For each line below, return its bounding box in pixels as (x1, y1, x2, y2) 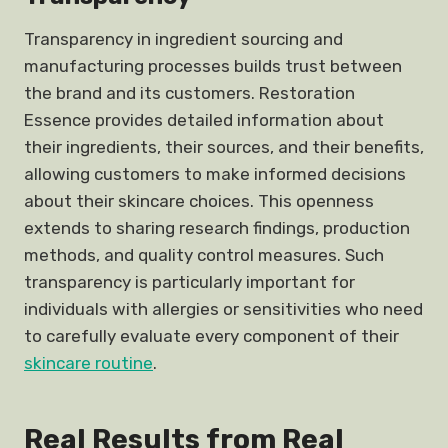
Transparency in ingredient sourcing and (24, 29, 343, 49)
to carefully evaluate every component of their (24, 326, 399, 346)
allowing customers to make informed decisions (24, 164, 406, 184)
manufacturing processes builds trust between (24, 56, 402, 76)
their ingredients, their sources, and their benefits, (24, 137, 424, 157)
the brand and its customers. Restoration (24, 83, 355, 103)
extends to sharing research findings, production (24, 218, 410, 238)
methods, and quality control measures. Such (24, 245, 384, 265)
